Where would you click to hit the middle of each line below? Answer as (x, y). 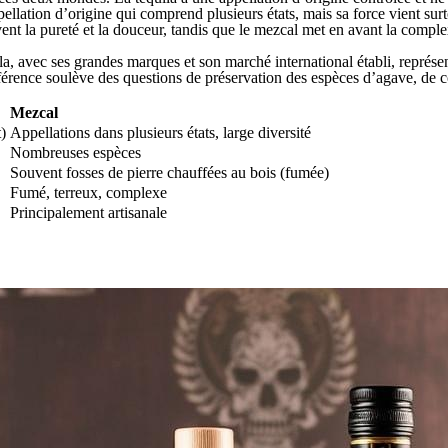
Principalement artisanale (88, 212)
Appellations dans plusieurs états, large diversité (160, 132)
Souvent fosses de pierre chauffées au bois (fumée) (169, 172)
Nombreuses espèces (75, 152)
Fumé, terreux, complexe (88, 192)
